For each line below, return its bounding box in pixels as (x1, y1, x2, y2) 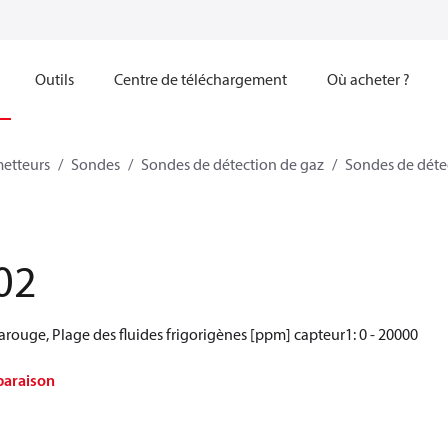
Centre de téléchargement (114, 69, 287, 89)
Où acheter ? (327, 69, 410, 89)
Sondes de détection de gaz (141, 154, 324, 174)
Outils (35, 69, 74, 89)
